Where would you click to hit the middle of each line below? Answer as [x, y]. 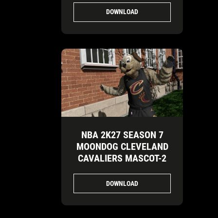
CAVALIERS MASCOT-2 [122, 158]
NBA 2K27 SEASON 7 [122, 135]
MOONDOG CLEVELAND [122, 147]
